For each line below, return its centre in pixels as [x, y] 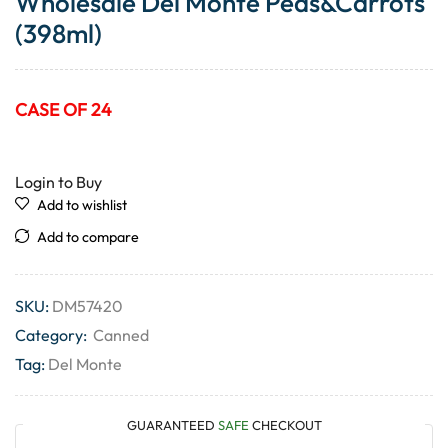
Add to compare [88, 236]
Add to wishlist [82, 204]
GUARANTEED [172, 424]
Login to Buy [58, 181]
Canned [121, 334]
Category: [52, 334]
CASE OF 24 [63, 109]
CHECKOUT [285, 424]
